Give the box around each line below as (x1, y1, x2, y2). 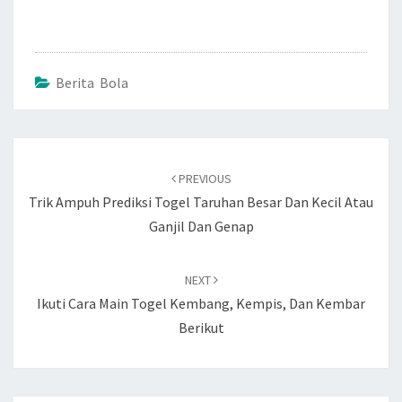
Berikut (178, 319, 224, 336)
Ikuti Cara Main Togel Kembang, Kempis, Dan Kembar (37, 294, 365, 312)
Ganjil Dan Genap (148, 217, 254, 235)
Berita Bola (56, 74, 128, 92)
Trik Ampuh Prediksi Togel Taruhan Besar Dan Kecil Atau (29, 193, 373, 211)
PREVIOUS (175, 170, 232, 187)
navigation (13, 160, 103, 184)
